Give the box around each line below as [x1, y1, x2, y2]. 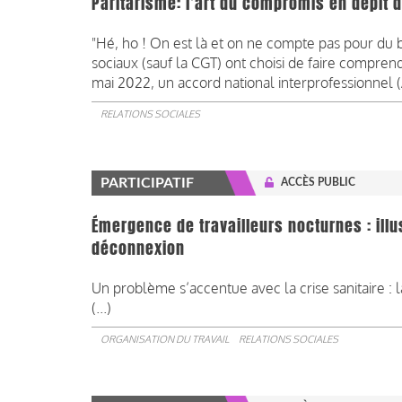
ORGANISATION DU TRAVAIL [100, 333, 229, 346]
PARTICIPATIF [100, 176, 194, 191]
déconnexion [92, 237, 185, 261]
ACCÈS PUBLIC [281, 177, 355, 188]
